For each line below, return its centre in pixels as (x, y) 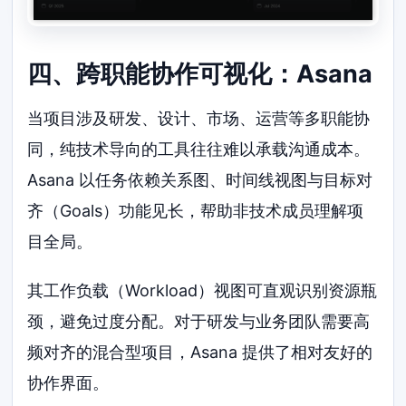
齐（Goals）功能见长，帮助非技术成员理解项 (196, 210)
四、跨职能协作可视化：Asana (200, 74)
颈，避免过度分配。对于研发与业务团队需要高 (199, 321)
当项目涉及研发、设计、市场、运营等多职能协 (199, 118)
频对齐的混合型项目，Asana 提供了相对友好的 (200, 352)
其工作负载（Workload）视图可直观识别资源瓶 (203, 290)
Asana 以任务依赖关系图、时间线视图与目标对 (200, 179)
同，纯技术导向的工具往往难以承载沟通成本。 (199, 149)
